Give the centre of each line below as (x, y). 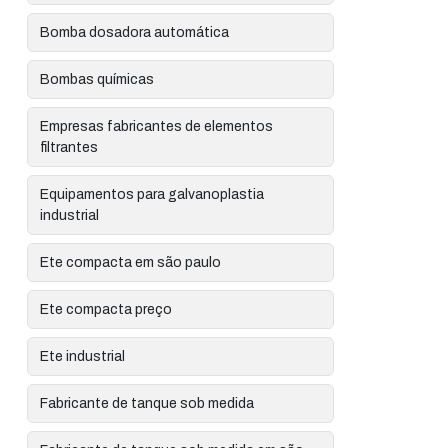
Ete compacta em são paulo (131, 262)
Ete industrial (83, 356)
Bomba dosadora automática (135, 32)
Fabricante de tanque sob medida (147, 403)
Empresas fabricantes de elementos (157, 126)
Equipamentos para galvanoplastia (152, 194)
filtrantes (69, 147)
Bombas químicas (97, 79)
